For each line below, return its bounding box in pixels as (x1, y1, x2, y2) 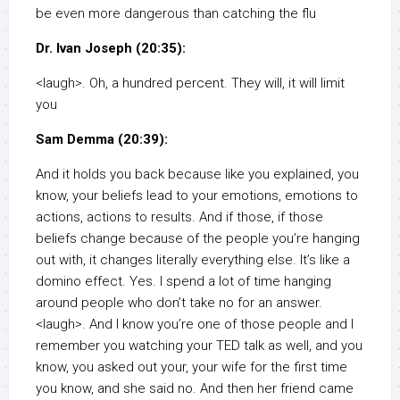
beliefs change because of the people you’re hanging (36, 230, 360, 247)
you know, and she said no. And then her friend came (36, 380, 354, 397)
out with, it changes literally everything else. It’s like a (36, 252, 350, 269)
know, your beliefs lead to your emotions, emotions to (36, 187, 358, 204)
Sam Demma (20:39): (36, 131, 168, 148)
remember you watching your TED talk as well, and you (36, 337, 362, 354)
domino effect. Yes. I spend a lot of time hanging (36, 273, 331, 290)
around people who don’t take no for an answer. (36, 295, 322, 312)
